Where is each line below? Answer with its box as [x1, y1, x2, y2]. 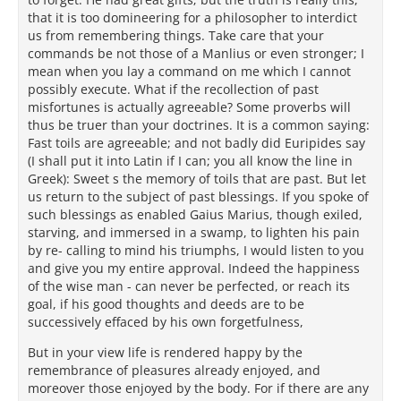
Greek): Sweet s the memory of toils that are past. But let [28, 170, 366, 187]
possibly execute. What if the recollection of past [28, 81, 319, 98]
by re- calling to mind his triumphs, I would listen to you [28, 242, 364, 259]
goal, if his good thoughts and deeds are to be [28, 295, 304, 312]
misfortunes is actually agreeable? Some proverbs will [28, 98, 351, 115]
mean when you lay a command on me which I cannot [28, 63, 351, 80]
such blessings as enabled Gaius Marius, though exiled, [28, 206, 363, 223]
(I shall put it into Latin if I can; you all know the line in [28, 152, 353, 169]
